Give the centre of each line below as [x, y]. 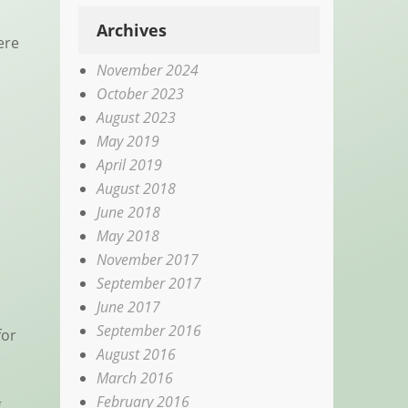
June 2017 [129, 306]
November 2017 [148, 259]
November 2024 [148, 70]
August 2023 [137, 117]
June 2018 [129, 212]
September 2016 [149, 330]
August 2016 [137, 354]
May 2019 [128, 141]
